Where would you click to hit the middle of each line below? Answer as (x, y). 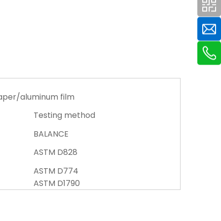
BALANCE (51, 134)
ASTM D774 (56, 171)
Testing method (64, 115)
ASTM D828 (55, 152)
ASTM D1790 (57, 183)
